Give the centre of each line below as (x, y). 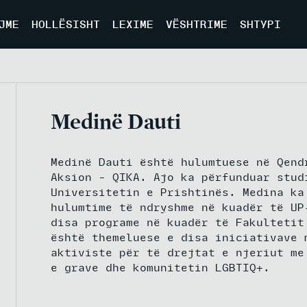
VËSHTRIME (196, 24)
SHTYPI (260, 24)
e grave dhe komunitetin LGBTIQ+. (160, 268)
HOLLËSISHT (65, 24)
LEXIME (133, 24)
